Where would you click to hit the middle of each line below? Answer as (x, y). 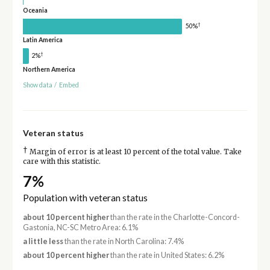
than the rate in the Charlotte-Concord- (174, 217)
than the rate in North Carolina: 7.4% (123, 241)
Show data (37, 85)
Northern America (49, 69)
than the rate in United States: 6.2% (166, 256)
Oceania (35, 11)
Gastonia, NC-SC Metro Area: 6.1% (80, 227)
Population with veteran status (85, 197)
